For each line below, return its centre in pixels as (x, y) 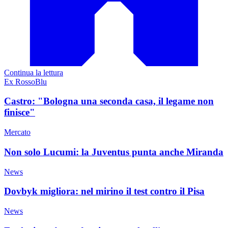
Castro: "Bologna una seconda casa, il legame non (109, 101)
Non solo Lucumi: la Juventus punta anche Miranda (114, 152)
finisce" (20, 112)
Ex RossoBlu (25, 81)
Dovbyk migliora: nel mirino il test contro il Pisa (104, 191)
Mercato (17, 132)
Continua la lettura (34, 72)
